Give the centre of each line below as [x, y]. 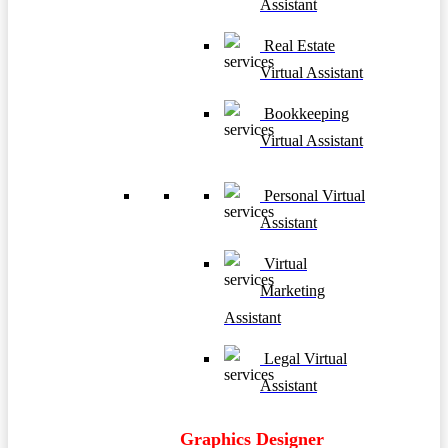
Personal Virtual [312, 195]
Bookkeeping [304, 113]
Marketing [292, 290]
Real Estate [297, 45]
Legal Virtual [303, 358]
